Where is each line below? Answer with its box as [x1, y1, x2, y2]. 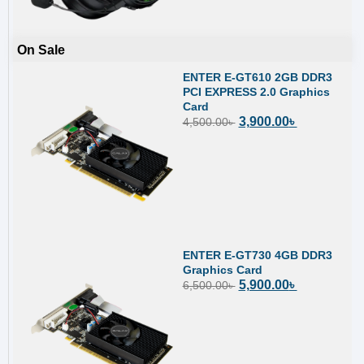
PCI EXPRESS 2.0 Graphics [182, 85, 330, 99]
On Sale [17, 43, 65, 58]
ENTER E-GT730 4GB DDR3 [182, 248, 332, 262]
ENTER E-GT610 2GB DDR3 [182, 71, 332, 84]
